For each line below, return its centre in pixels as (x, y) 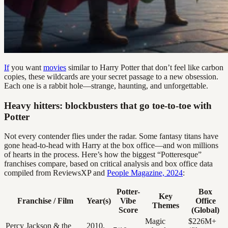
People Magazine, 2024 (145, 173)
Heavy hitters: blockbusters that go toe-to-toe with (108, 105)
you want (26, 67)
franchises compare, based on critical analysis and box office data (108, 164)
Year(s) (99, 201)
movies (55, 67)
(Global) (205, 210)
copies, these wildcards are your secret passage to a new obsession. (111, 77)
